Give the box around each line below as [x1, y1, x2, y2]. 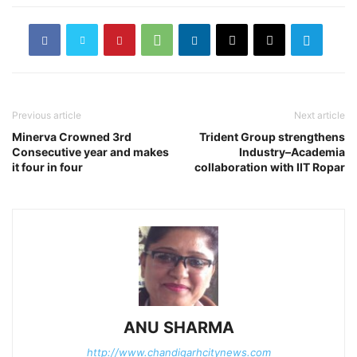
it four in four [12, 160, 83, 175]
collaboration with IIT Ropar [194, 160, 345, 175]
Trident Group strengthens [199, 130, 345, 144]
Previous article [12, 109, 81, 122]
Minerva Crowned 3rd [12, 130, 131, 144]
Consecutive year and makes [12, 145, 169, 159]
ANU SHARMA [123, 318, 234, 338]
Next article [294, 109, 345, 122]
